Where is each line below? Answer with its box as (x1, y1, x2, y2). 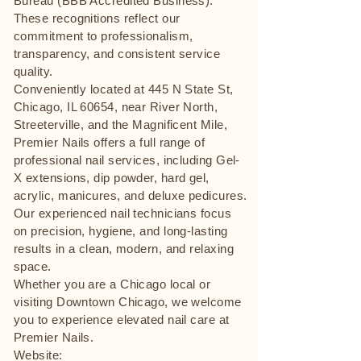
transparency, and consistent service (14, 47, 221, 60)
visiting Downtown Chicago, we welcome (14, 295, 242, 309)
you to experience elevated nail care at (14, 313, 230, 326)
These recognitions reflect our (14, 11, 180, 25)
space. (14, 259, 52, 273)
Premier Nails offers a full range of (14, 135, 205, 149)
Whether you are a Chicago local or (14, 277, 211, 291)
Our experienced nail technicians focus (14, 206, 232, 220)
